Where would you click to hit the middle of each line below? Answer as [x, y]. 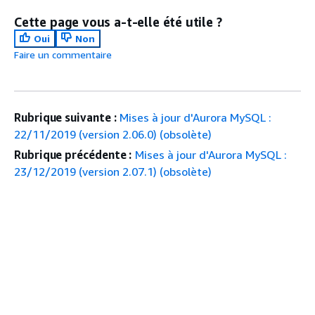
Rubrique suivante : [65, 117]
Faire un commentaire [63, 54]
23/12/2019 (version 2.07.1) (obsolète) [113, 172]
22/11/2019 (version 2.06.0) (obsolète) [113, 134]
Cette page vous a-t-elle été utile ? [118, 22]
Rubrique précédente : [73, 155]
